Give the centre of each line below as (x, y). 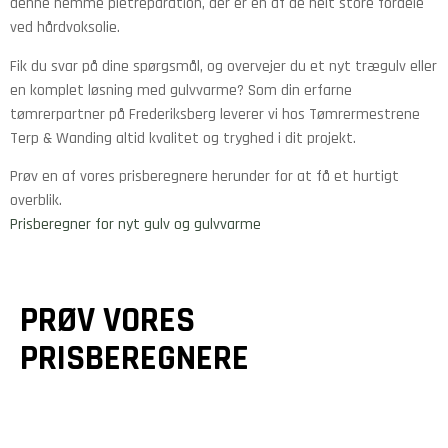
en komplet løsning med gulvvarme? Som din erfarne (181, 90)
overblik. (36, 201)
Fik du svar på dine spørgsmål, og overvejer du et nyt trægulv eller (223, 66)
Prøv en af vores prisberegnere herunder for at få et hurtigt (204, 177)
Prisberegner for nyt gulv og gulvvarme (135, 225)
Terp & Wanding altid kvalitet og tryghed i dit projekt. (183, 138)
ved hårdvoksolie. (65, 28)
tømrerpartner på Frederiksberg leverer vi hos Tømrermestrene (215, 114)
